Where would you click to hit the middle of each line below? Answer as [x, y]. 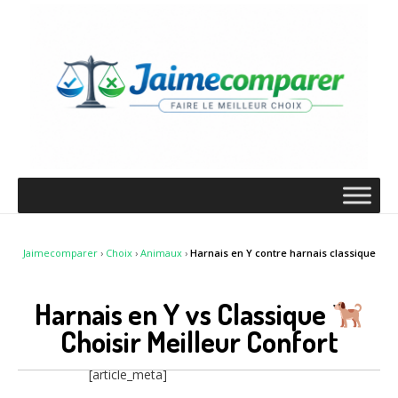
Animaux [161, 253]
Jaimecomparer [60, 253]
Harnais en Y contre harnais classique [283, 253]
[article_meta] [128, 375]
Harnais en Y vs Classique [183, 314]
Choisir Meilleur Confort [199, 342]
